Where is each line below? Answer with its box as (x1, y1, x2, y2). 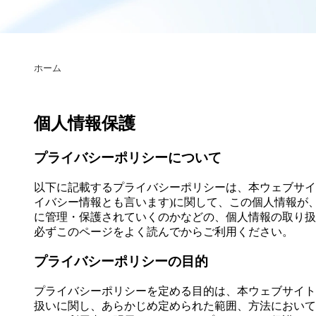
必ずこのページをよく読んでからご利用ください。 (34, 225, 293, 238)
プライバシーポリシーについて (34, 150, 221, 165)
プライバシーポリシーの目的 (34, 254, 208, 269)
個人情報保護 (34, 114, 135, 133)
